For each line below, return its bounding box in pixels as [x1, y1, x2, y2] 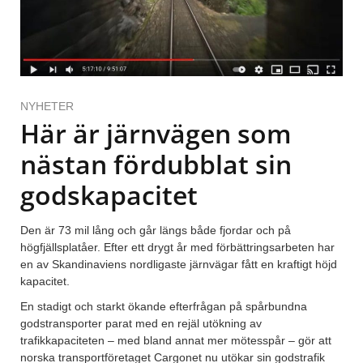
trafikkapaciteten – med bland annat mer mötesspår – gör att [20, 334, 331, 348]
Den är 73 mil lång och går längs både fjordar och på [20, 224, 291, 237]
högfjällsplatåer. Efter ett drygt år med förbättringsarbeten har [20, 241, 335, 254]
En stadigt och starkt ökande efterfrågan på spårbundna [20, 300, 307, 314]
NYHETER [20, 100, 74, 113]
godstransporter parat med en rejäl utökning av [20, 317, 262, 331]
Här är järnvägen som [20, 116, 292, 152]
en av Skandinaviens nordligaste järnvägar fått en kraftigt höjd [20, 258, 337, 271]
